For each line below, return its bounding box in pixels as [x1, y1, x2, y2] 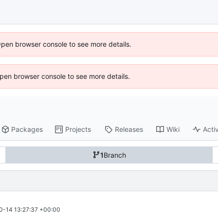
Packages [11, 125, 43, 134]
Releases [115, 125, 144, 134]
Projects [65, 125, 91, 134]
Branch [103, 150, 126, 159]
